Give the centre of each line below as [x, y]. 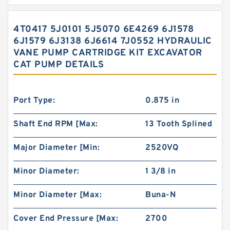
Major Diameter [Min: [56, 148]
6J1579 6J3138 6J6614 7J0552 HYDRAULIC [113, 41]
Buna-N [161, 195]
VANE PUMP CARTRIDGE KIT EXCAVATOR [108, 53]
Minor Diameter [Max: [57, 195]
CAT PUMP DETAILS [59, 65]
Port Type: [34, 101]
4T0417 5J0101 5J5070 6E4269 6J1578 [103, 30]
